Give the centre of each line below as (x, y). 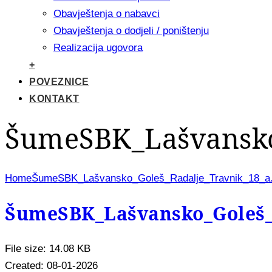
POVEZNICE (59, 82)
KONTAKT (54, 99)
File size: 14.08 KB (48, 248)
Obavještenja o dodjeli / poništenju (131, 31)
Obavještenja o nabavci (107, 14)
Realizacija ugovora (98, 48)
